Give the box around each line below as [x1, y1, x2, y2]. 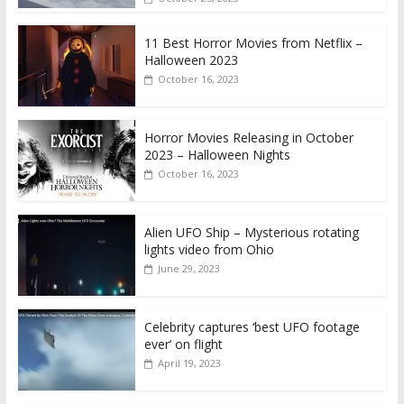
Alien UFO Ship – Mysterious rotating [143, 223, 359, 241]
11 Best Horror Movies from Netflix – [143, 33, 363, 51]
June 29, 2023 [157, 261, 220, 275]
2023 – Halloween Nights [143, 145, 290, 163]
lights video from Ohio [143, 240, 274, 258]
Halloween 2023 [143, 50, 238, 69]
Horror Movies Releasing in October [143, 128, 353, 146]
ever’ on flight [143, 335, 223, 353]
